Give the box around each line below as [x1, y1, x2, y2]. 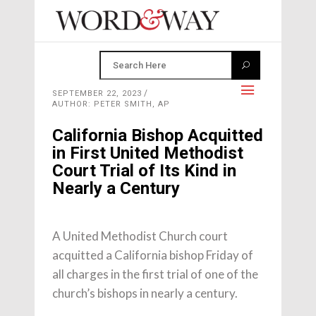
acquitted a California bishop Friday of [52, 248, 253, 262]
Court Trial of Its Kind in [52, 161, 236, 181]
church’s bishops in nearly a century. [52, 286, 238, 300]
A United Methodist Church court [52, 229, 228, 243]
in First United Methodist [52, 143, 243, 163]
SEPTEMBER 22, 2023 [52, 89, 142, 98]
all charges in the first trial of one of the [52, 267, 258, 281]
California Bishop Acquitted [52, 126, 263, 145]
